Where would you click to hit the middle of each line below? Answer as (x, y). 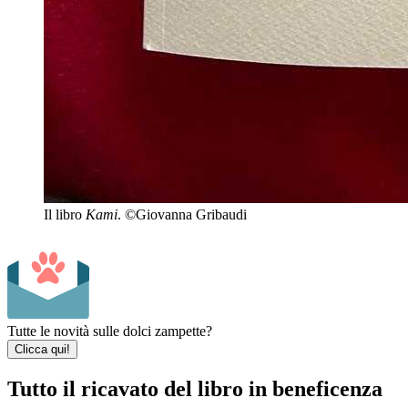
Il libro (65, 215)
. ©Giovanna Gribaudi (182, 215)
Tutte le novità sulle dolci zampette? (110, 331)
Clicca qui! (42, 350)
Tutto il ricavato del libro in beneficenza (195, 389)
